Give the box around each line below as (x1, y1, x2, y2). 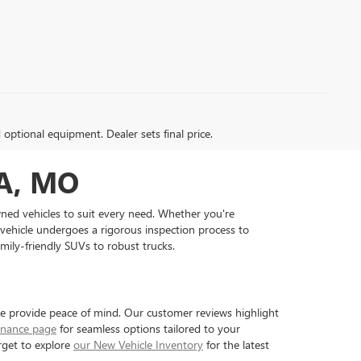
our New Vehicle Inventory (73, 337, 203, 352)
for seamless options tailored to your (56, 321, 240, 336)
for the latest (203, 337, 269, 352)
